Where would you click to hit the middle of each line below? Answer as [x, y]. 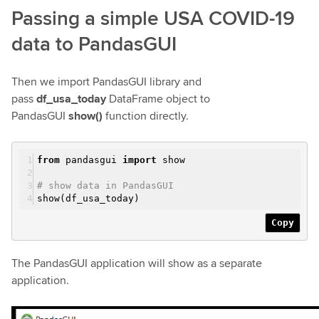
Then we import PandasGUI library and [106, 81]
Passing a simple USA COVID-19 [153, 17]
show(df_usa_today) [88, 198]
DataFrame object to [158, 98]
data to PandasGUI [94, 43]
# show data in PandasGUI [105, 185]
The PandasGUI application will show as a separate [137, 263]
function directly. [146, 115]
